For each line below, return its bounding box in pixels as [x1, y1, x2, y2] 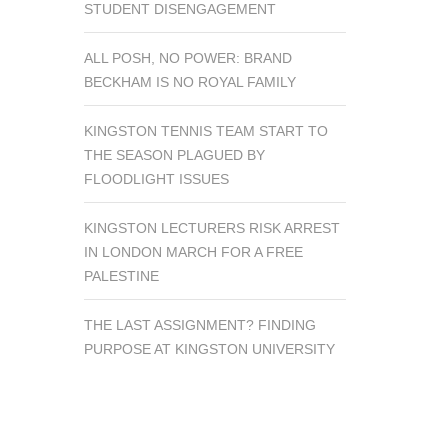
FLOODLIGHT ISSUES [83, 170, 229, 187]
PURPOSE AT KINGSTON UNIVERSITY [83, 340, 335, 357]
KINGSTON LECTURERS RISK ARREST [83, 219, 340, 236]
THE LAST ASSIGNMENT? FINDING [83, 316, 316, 333]
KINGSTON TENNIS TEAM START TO [83, 122, 328, 139]
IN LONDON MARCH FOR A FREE [83, 243, 303, 260]
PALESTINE [83, 267, 159, 284]
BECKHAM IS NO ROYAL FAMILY [83, 73, 296, 90]
